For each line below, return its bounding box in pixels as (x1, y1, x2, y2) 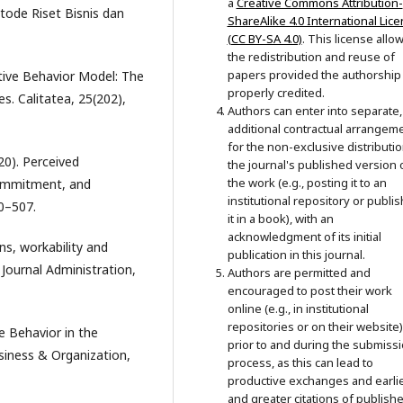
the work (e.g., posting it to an (227, 175, 387, 192)
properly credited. (227, 85, 325, 102)
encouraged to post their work (227, 282, 392, 300)
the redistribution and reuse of (227, 49, 395, 66)
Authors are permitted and (227, 264, 371, 282)
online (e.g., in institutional (227, 300, 369, 318)
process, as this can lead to (227, 354, 373, 372)
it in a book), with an (227, 210, 334, 228)
